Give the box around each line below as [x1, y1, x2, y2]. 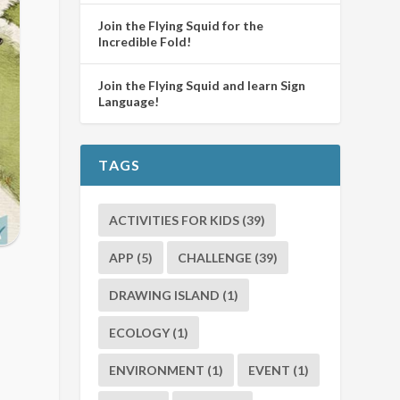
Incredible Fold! [98, 33, 192, 49]
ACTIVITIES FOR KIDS [109, 212, 240, 228]
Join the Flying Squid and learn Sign [98, 77, 306, 93]
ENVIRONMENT [109, 362, 205, 378]
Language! [98, 93, 160, 109]
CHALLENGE [178, 249, 253, 265]
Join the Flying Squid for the [98, 17, 264, 33]
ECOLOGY [109, 324, 171, 340]
